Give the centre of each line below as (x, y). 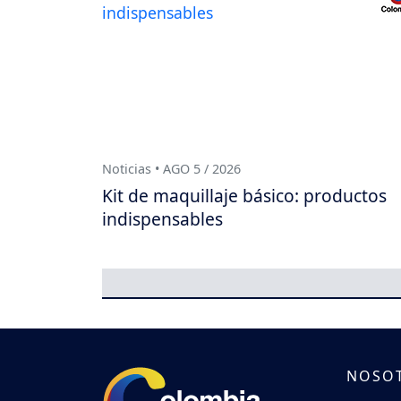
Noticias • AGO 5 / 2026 (171, 169)
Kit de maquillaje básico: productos (244, 196)
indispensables (162, 219)
